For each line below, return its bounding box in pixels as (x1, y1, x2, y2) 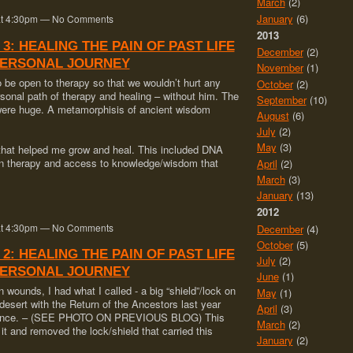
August (256, 107, 289, 123)
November (256, 60, 303, 76)
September (256, 91, 307, 107)
